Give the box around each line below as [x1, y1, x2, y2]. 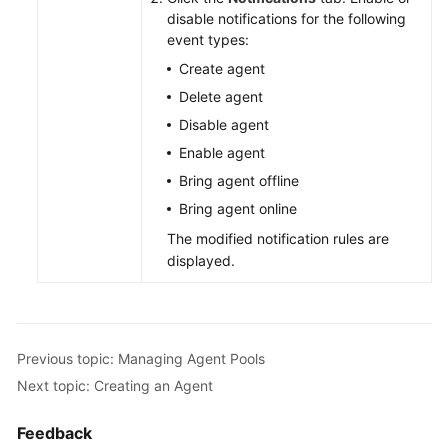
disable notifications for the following [167, 10, 406, 27]
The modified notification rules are [167, 230, 389, 247]
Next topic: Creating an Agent [17, 376, 213, 394]
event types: [167, 31, 249, 48]
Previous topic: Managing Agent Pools [17, 349, 265, 367]
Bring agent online [179, 200, 297, 217]
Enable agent [179, 144, 265, 161]
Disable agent [179, 116, 269, 133]
